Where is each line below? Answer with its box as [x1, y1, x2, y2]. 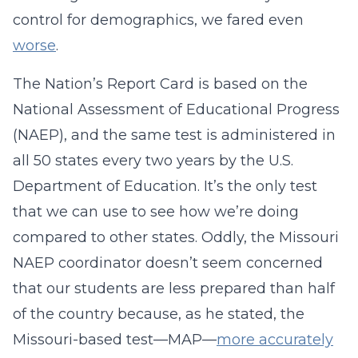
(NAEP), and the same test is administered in [13, 126, 336, 144]
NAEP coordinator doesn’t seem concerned [13, 254, 323, 272]
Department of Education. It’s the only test [13, 177, 317, 195]
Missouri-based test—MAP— [13, 331, 217, 348]
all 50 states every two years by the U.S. [13, 152, 293, 169]
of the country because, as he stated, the [13, 305, 304, 323]
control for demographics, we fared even [13, 11, 304, 29]
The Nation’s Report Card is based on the [13, 75, 308, 93]
